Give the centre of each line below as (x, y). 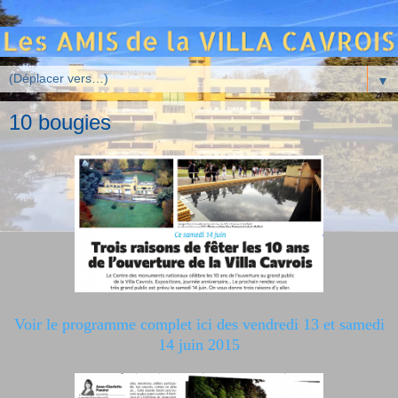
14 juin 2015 (199, 345)
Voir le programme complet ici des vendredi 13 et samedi (199, 325)
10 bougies (60, 122)
